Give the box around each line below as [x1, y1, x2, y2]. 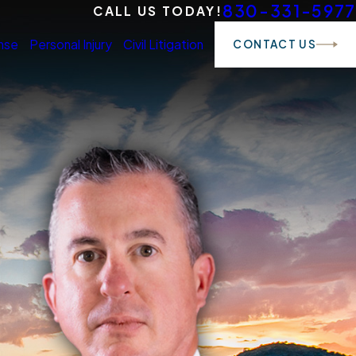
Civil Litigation [123, 37, 204, 52]
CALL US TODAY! [93, 3, 223, 18]
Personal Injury [29, 37, 113, 52]
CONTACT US [233, 37, 317, 51]
